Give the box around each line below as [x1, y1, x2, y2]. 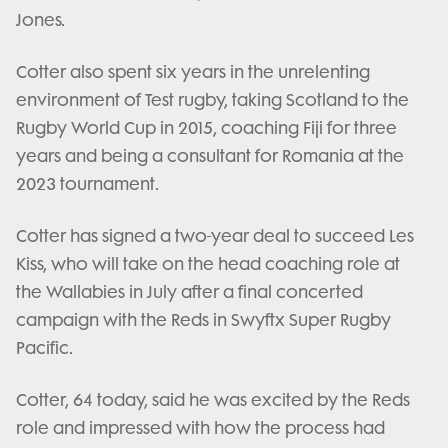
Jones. [16, 10, 65, 31]
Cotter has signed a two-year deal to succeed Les [16, 226, 414, 247]
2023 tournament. [16, 174, 159, 195]
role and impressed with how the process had [16, 418, 385, 439]
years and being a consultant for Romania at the [16, 146, 404, 167]
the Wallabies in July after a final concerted [16, 282, 363, 303]
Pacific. [16, 338, 73, 359]
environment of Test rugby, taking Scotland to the [16, 90, 409, 111]
